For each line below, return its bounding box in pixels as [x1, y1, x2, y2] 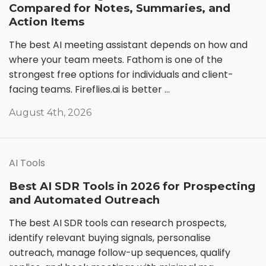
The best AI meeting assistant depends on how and [9, 37, 248, 52]
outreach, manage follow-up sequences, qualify [9, 245, 230, 259]
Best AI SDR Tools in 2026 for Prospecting [9, 179, 255, 193]
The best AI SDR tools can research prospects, [9, 216, 226, 230]
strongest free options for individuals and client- [9, 67, 233, 81]
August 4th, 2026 [9, 106, 91, 118]
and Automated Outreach [9, 192, 160, 207]
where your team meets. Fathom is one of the [9, 52, 223, 66]
